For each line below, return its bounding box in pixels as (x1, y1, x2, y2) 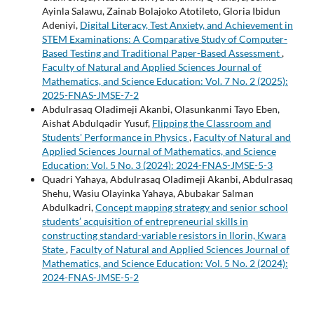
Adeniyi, (41, 18, 80, 31)
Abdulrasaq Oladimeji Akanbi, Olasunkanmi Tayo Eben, (41, 102, 280, 115)
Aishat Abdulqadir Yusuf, (41, 116, 152, 129)
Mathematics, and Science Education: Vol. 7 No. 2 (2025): (41, 74, 288, 87)
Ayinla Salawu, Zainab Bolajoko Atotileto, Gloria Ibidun (41, 4, 280, 17)
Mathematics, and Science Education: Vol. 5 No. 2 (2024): (41, 257, 288, 269)
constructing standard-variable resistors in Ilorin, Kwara (41, 228, 286, 241)
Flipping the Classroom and (151, 116, 271, 129)
